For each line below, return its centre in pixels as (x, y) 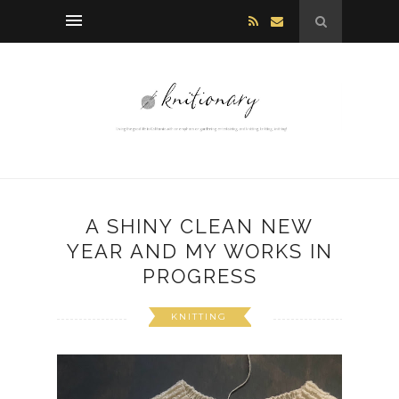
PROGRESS (199, 277)
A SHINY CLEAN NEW (199, 227)
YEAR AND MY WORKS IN (199, 252)
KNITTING (199, 317)
